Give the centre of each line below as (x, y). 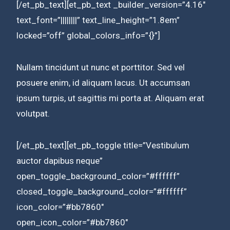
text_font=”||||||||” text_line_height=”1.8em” (98, 20)
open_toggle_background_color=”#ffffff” (98, 176)
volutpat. (33, 113)
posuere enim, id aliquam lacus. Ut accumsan (103, 82)
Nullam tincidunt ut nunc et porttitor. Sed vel (101, 67)
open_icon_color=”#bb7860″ (72, 222)
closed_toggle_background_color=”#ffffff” (102, 191)
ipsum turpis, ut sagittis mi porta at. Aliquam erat (110, 98)
